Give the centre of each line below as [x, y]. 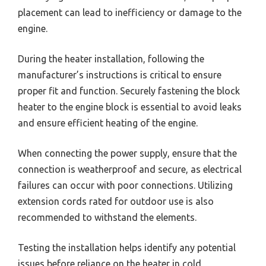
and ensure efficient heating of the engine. [108, 123]
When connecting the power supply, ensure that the [127, 153]
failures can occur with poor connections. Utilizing [125, 186]
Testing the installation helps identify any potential [127, 248]
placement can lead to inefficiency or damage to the [130, 13]
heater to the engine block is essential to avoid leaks [130, 107]
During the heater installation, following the [111, 59]
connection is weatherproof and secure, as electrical [130, 170]
